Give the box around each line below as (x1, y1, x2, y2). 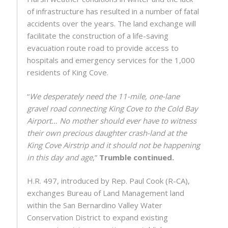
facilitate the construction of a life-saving (26, 31, 168, 41)
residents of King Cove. (26, 67, 108, 78)
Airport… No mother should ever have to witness (26, 115, 196, 126)
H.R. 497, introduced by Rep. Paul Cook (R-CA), (26, 176, 190, 186)
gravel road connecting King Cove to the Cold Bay (26, 103, 198, 113)
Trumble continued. (99, 152, 174, 162)
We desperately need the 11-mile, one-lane (29, 91, 180, 101)
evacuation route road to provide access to (26, 43, 179, 53)
